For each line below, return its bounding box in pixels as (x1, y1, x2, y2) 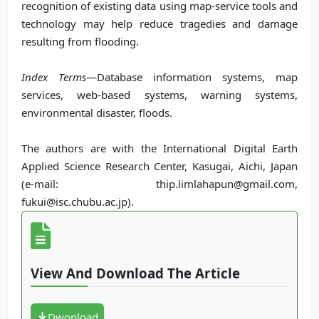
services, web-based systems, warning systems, (21, 88, 298, 102)
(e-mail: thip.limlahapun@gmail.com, (21, 177, 298, 191)
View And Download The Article (31, 263, 240, 282)
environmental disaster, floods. (21, 105, 172, 120)
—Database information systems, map (86, 70, 298, 84)
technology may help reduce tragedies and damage (21, 16, 298, 31)
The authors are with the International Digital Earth (21, 141, 298, 155)
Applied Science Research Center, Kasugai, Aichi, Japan (21, 159, 298, 173)
